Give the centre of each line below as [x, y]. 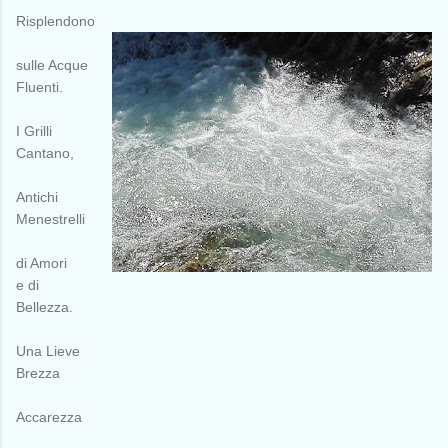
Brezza [38, 372]
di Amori [41, 262]
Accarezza [49, 416]
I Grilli [34, 130]
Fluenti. [39, 86]
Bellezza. [44, 306]
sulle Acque [52, 64]
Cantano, [45, 152]
